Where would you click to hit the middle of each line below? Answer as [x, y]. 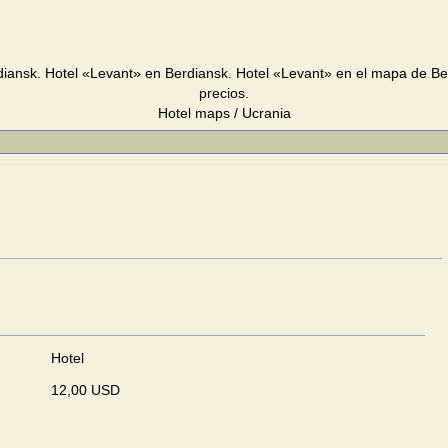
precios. [224, 93]
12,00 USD [85, 390]
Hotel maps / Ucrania [224, 113]
